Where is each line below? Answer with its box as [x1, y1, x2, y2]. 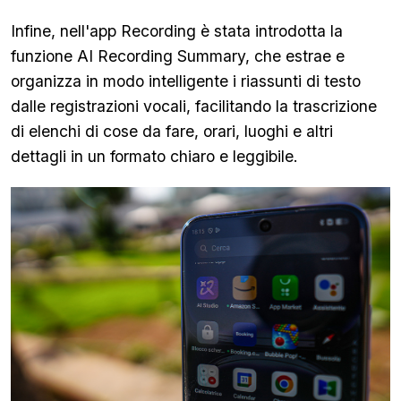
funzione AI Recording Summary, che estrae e [11, 47, 345, 65]
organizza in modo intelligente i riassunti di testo [11, 72, 361, 90]
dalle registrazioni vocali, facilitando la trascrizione [11, 97, 377, 115]
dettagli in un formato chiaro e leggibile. [11, 147, 298, 166]
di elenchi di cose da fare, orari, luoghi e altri [11, 122, 333, 141]
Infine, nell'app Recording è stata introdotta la [11, 21, 343, 40]
